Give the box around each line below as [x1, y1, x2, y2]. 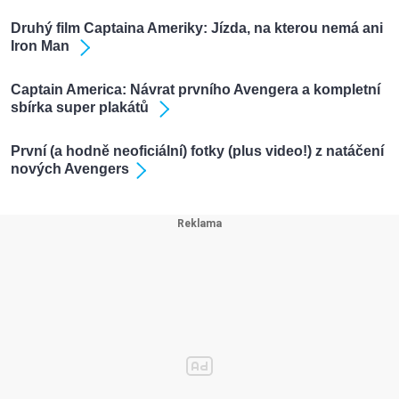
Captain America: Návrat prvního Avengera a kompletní [11, 82, 380, 98]
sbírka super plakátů [11, 100, 152, 116]
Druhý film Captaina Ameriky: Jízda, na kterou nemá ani [11, 20, 383, 37]
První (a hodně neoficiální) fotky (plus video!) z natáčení [11, 143, 384, 159]
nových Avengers [11, 161, 129, 177]
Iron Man [11, 38, 73, 54]
